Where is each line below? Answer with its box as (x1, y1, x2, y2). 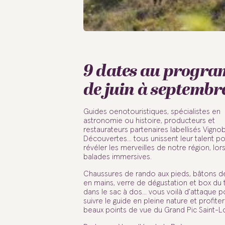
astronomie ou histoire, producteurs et (83, 117, 215, 125)
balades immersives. (83, 153, 152, 161)
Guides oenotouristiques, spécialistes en (83, 108, 220, 116)
